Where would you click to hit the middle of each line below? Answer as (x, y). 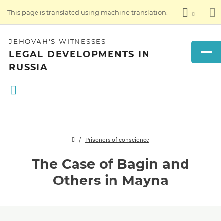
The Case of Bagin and (110, 164)
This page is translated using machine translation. (88, 12)
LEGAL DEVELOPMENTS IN (79, 54)
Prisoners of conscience (117, 139)
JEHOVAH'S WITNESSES (58, 41)
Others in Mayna (110, 180)
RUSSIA (29, 67)
